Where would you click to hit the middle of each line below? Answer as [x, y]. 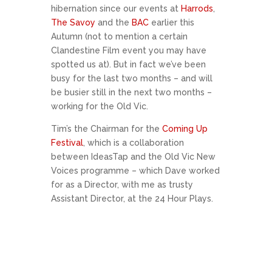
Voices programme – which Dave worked [135, 171]
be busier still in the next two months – [131, 92]
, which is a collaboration [134, 143]
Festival [67, 143]
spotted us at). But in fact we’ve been [128, 64]
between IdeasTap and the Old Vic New [133, 157]
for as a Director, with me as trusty [122, 185]
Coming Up [185, 129]
